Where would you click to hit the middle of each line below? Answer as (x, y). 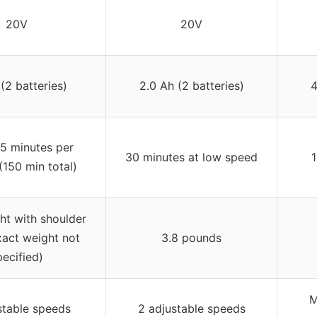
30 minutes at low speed (191, 157)
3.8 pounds (191, 237)
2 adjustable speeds (191, 308)
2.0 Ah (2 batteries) (191, 85)
